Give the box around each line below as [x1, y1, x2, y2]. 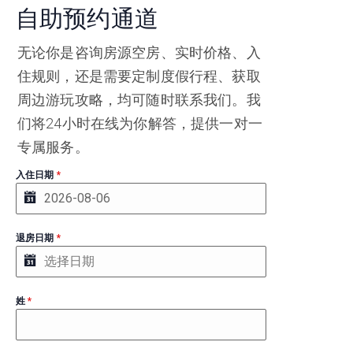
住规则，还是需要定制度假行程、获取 [17, 68, 261, 84]
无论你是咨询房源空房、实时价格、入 [17, 44, 261, 61]
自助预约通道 [16, 5, 158, 32]
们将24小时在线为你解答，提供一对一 [17, 115, 262, 132]
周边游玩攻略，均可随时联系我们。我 [17, 91, 261, 108]
